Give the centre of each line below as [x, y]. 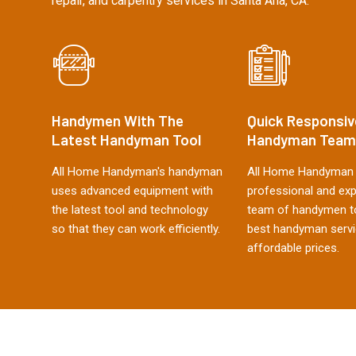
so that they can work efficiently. [136, 229]
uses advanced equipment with [132, 191]
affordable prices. [293, 248]
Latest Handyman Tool [126, 139]
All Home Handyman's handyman [137, 172]
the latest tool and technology [130, 210]
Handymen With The [118, 120]
